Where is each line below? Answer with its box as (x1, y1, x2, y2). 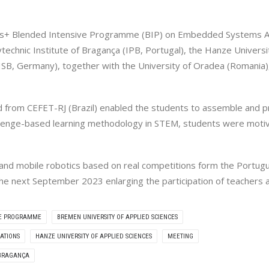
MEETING (168, 232, 193, 240)
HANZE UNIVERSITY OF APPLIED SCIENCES (35, 232, 152, 240)
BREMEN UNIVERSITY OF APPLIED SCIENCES (57, 213, 178, 221)
